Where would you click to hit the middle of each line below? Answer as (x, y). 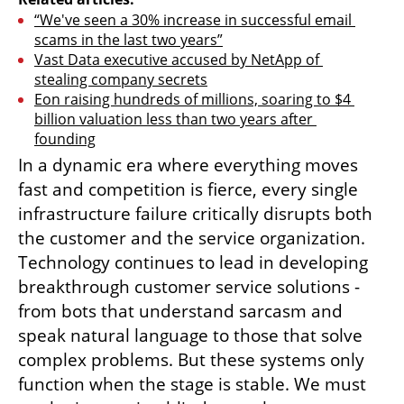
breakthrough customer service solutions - (189, 286)
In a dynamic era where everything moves (188, 165)
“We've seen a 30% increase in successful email (193, 19)
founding (65, 138)
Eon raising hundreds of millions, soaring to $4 (193, 99)
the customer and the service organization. (192, 238)
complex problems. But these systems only (191, 359)
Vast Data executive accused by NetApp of (177, 59)
